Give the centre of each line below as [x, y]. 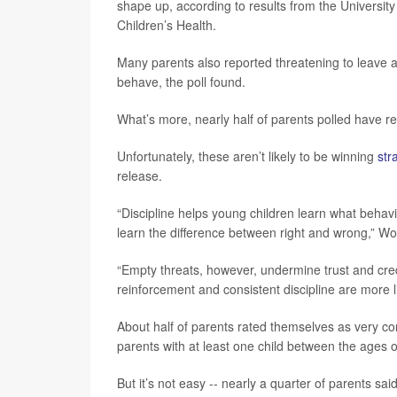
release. [140, 175]
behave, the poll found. [181, 82]
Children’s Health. [167, 25]
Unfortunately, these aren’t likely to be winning [247, 156]
